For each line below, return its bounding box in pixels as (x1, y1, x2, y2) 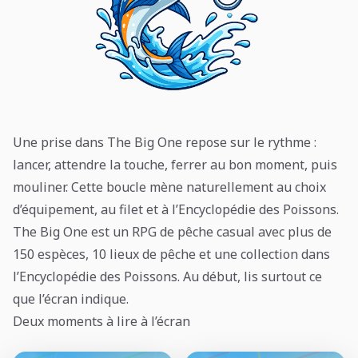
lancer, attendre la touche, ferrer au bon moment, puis (13, 156, 337, 173)
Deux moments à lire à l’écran (13, 312, 190, 330)
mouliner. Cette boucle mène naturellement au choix (13, 178, 326, 196)
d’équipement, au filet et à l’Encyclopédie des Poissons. (13, 201, 339, 218)
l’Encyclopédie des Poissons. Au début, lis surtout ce (13, 268, 322, 285)
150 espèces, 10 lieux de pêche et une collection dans (13, 245, 330, 263)
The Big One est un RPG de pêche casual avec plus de (13, 223, 332, 241)
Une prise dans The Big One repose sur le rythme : (13, 133, 316, 151)
